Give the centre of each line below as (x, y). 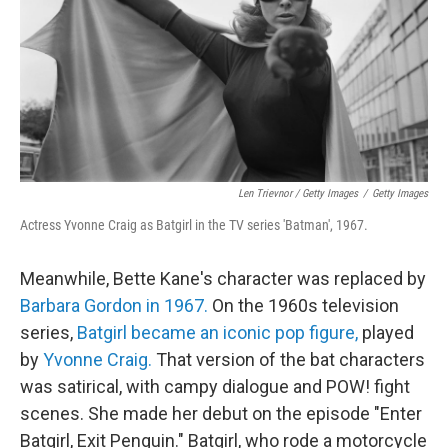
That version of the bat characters (290, 359)
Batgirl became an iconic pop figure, (219, 332)
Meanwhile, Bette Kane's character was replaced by (223, 278)
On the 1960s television (305, 305)
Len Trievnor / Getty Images (298, 193)
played (388, 332)
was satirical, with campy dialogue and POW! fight (215, 386)
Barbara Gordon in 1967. (116, 305)
